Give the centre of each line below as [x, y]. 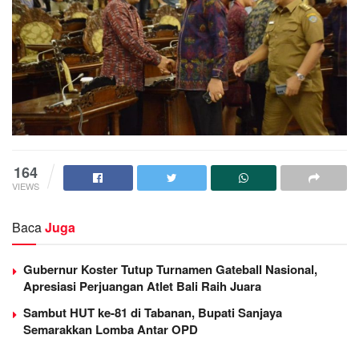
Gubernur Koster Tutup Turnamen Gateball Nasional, [170, 269]
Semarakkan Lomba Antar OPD [111, 329]
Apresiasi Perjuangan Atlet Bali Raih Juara [142, 286]
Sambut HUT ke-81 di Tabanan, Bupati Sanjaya [153, 312]
